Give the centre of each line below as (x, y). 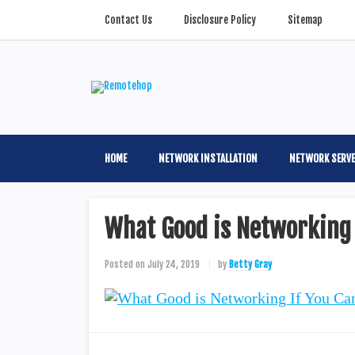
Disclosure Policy (220, 20)
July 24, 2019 (174, 264)
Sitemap (305, 20)
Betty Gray (250, 264)
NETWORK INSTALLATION (208, 158)
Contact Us (128, 20)
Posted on (125, 264)
